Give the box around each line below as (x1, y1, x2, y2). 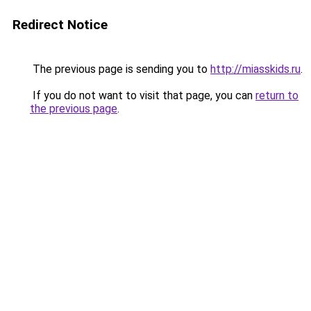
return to (255, 89, 299, 102)
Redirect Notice (12, 17, 108, 33)
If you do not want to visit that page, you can (30, 89, 255, 102)
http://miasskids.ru (210, 62, 301, 76)
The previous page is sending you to (30, 62, 210, 76)
